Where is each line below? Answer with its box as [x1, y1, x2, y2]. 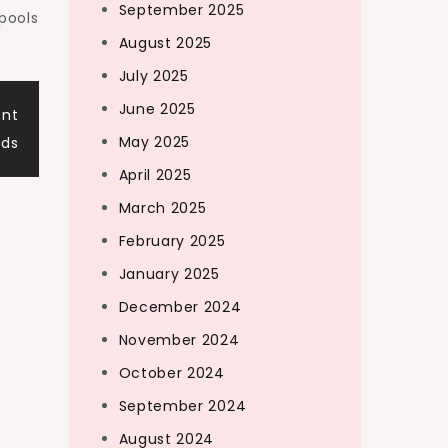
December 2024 [118, 297, 242, 317]
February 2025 [118, 231, 226, 251]
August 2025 [118, 33, 213, 53]
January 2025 [118, 264, 220, 284]
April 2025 [118, 165, 192, 185]
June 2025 [118, 99, 196, 119]
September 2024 [118, 396, 247, 416]
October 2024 [118, 363, 225, 383]
